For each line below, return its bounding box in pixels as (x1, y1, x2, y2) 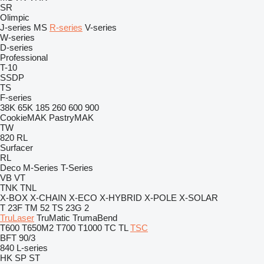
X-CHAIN (30, 193, 67, 203)
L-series (16, 243, 48, 253)
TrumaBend (72, 213, 117, 223)
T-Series (61, 163, 93, 173)
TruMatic (37, 213, 70, 223)
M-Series (23, 163, 58, 173)
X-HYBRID (100, 193, 142, 203)
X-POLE (144, 193, 177, 203)
